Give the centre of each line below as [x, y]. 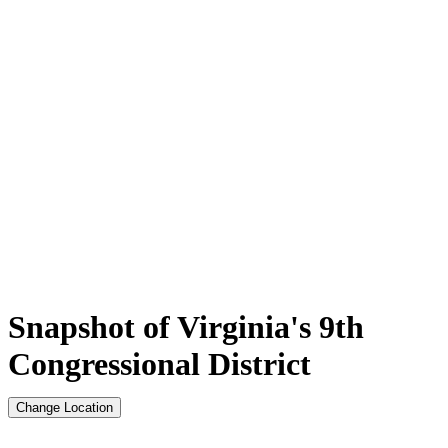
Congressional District [159, 363]
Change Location [64, 407]
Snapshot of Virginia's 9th [186, 326]
